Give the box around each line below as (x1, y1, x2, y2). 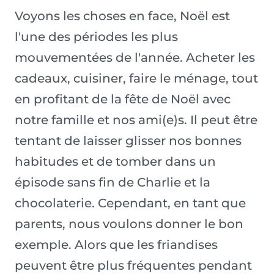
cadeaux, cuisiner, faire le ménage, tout (15, 71, 258, 86)
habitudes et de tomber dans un (15, 154, 216, 169)
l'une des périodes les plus (15, 29, 178, 45)
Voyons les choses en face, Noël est (15, 9, 230, 24)
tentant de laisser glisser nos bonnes (15, 133, 242, 149)
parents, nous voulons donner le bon (15, 217, 243, 232)
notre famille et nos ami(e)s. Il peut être (15, 113, 257, 128)
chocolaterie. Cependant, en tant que (15, 196, 246, 211)
